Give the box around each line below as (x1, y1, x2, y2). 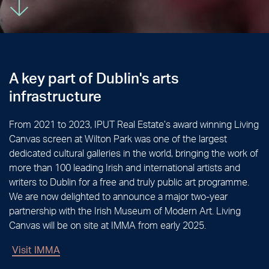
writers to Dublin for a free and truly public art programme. (9, 175, 249, 188)
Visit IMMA (12, 243, 60, 256)
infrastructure (9, 86, 101, 105)
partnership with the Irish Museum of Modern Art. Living (9, 204, 241, 217)
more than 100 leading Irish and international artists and (9, 161, 240, 174)
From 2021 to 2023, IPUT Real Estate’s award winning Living (9, 118, 259, 130)
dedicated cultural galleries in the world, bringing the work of (9, 147, 258, 159)
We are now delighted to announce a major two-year (9, 190, 228, 202)
